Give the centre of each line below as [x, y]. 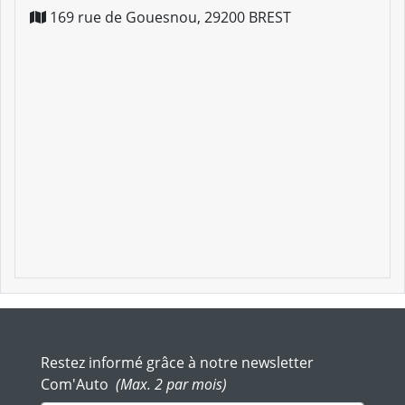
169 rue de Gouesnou [123, 17]
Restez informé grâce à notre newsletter [177, 362]
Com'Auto [76, 384]
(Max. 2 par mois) [171, 384]
